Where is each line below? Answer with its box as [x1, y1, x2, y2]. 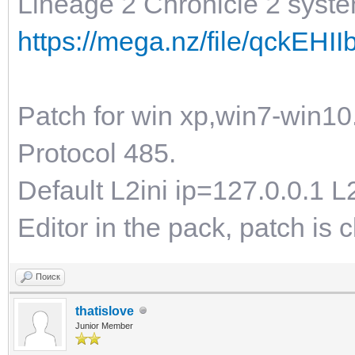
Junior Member [75, 320, 133, 330]
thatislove [75, 303, 134, 318]
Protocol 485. [17, 137, 176, 168]
